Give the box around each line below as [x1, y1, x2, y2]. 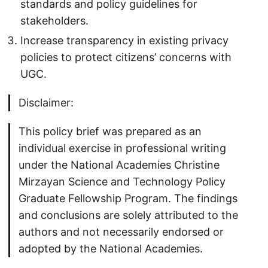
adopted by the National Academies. [19, 242, 203, 255]
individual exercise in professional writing [19, 142, 226, 155]
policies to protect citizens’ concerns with [20, 51, 232, 64]
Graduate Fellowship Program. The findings [19, 192, 237, 205]
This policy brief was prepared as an [19, 125, 202, 138]
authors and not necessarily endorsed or [19, 226, 224, 239]
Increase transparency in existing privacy [20, 34, 229, 47]
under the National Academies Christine [19, 159, 220, 172]
